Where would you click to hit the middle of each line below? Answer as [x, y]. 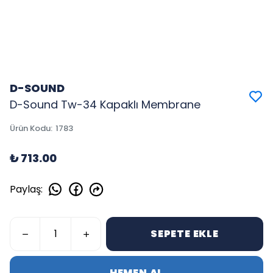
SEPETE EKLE [185, 234]
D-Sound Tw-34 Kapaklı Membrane [105, 105]
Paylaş [25, 189]
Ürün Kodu [30, 128]
